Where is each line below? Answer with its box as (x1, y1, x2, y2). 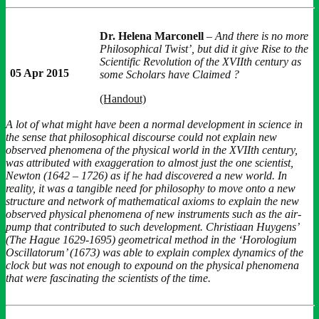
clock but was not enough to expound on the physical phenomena (6, 258, 299, 271)
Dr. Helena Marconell (100, 29, 204, 42)
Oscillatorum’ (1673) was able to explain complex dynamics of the (6, 246, 303, 258)
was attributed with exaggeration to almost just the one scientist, (6, 156, 293, 169)
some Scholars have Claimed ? (100, 68, 239, 80)
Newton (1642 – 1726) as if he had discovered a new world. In (6, 169, 287, 182)
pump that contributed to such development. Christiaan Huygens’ (6, 220, 298, 233)
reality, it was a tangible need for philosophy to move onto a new (6, 182, 296, 194)
